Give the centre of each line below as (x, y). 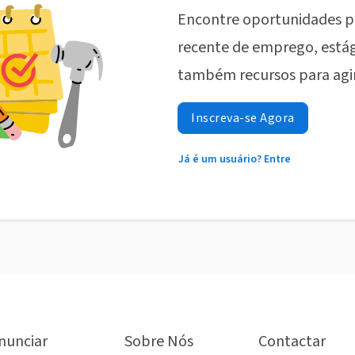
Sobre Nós (158, 342)
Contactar (292, 342)
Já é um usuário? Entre (235, 160)
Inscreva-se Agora (243, 118)
